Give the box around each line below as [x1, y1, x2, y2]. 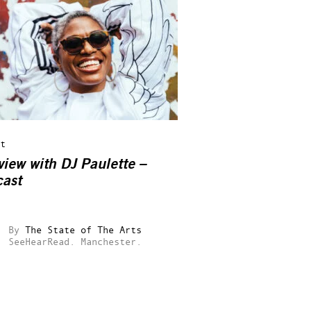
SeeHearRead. [8, 235, 75, 247]
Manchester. [81, 235, 142, 247]
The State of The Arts [25, 224, 142, 235]
